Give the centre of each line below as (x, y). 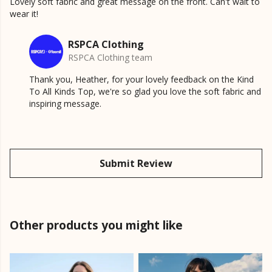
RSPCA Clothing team (110, 58)
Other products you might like (96, 225)
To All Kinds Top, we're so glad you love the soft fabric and (145, 92)
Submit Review (136, 164)
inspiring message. (65, 104)
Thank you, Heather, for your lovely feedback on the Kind (141, 80)
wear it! (24, 14)
